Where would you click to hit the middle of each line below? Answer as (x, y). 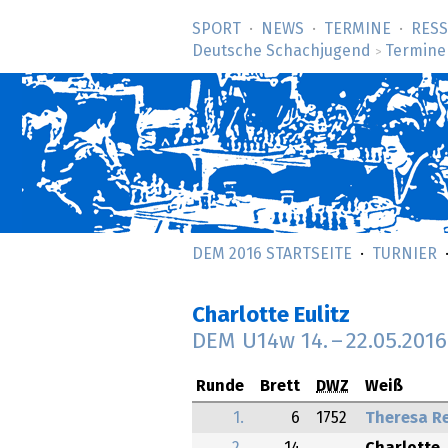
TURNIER (404, 254)
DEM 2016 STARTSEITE (272, 254)
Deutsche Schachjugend (281, 51)
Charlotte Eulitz (271, 316)
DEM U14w (246, 342)
